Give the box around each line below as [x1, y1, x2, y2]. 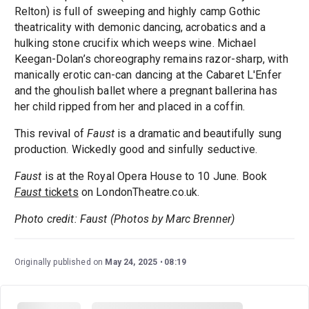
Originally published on [14, 257, 106, 268]
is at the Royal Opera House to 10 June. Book [41, 170, 268, 183]
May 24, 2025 [105, 257, 158, 268]
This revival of [14, 127, 88, 141]
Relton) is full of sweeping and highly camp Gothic [14, 5, 261, 19]
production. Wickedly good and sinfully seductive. [14, 143, 258, 157]
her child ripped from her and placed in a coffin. [14, 100, 246, 114]
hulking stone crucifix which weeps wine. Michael [14, 37, 256, 50]
